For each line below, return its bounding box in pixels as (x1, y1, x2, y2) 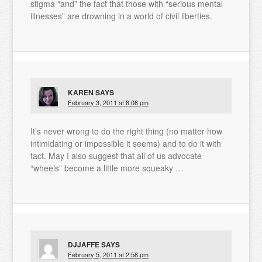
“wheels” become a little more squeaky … (30, 162, 184, 174)
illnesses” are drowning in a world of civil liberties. (30, 10, 213, 22)
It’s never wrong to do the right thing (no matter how (30, 125, 223, 137)
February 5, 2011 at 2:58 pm (68, 250, 149, 259)
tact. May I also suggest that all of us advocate (30, 150, 202, 161)
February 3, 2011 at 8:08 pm (68, 98, 149, 107)
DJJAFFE (68, 239, 100, 250)
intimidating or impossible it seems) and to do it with (30, 137, 222, 149)
